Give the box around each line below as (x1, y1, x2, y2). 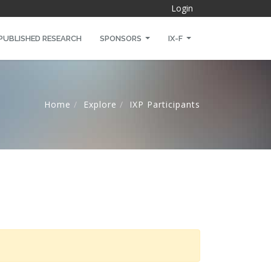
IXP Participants (129, 99, 200, 110)
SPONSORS (99, 34, 143, 43)
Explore (83, 99, 117, 110)
